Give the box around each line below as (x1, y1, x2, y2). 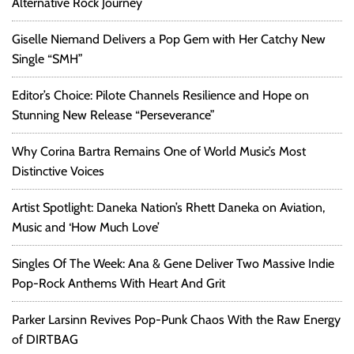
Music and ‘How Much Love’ (12, 220, 160, 235)
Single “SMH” (12, 51, 83, 67)
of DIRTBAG (12, 332, 78, 348)
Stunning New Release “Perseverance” (12, 107, 215, 123)
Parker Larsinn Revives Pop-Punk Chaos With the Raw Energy (12, 312, 341, 328)
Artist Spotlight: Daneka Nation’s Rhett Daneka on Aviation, (12, 200, 325, 216)
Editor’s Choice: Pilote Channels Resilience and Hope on (12, 88, 309, 104)
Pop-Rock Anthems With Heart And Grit (12, 276, 225, 292)
